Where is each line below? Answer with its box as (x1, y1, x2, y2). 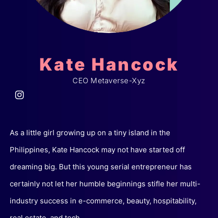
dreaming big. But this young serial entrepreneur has (10, 162, 192, 172)
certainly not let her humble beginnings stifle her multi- (10, 179, 200, 189)
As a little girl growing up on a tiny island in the (10, 128, 170, 138)
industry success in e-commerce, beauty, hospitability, (10, 196, 197, 206)
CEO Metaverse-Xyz (73, 76, 145, 86)
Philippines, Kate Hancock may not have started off (10, 145, 185, 155)
